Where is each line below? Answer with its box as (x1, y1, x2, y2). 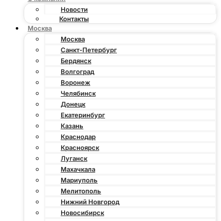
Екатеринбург (61, 110, 105, 119)
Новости (61, 5, 88, 13)
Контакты (59, 14, 89, 23)
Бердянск (61, 56, 91, 65)
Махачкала (61, 165, 95, 173)
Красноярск (61, 143, 99, 151)
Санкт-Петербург (61, 45, 117, 54)
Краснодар (61, 132, 96, 141)
